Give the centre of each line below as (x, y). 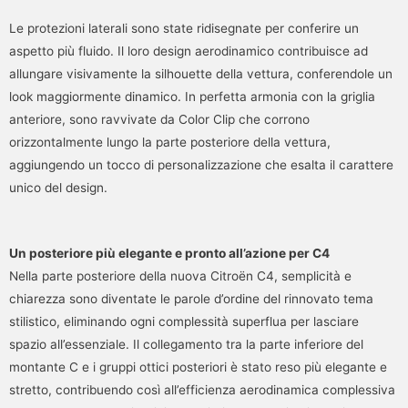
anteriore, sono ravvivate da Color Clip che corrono (159, 119)
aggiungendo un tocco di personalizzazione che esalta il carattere (201, 164)
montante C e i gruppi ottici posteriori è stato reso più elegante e (198, 367)
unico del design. (58, 187)
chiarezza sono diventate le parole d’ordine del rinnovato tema (191, 298)
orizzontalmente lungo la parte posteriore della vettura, (170, 142)
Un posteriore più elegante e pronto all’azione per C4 (169, 253)
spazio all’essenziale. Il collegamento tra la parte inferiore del (186, 344)
